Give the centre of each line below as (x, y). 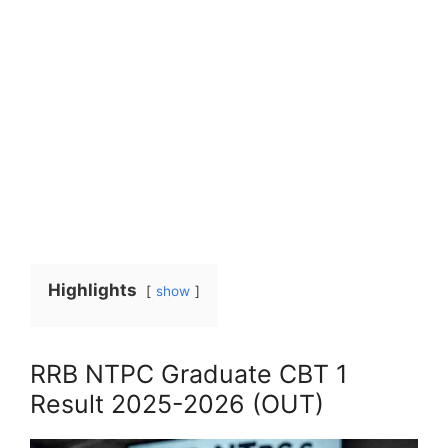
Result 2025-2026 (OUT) (177, 404)
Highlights (92, 290)
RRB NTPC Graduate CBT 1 (189, 374)
